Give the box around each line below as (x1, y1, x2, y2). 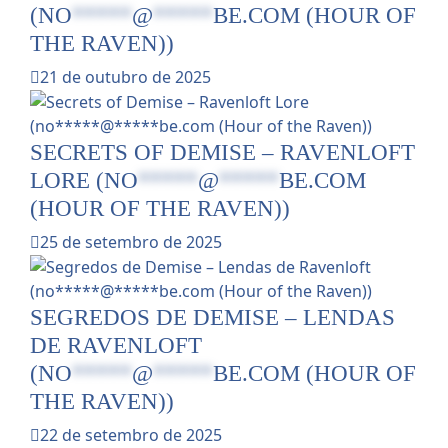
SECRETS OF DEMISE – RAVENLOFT (30, 139, 415, 166)
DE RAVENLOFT (30, 332, 202, 359)
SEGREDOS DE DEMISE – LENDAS (30, 304, 395, 331)
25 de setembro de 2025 (40, 231, 222, 254)
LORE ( (30, 167, 104, 194)
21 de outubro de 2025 (40, 66, 211, 89)
